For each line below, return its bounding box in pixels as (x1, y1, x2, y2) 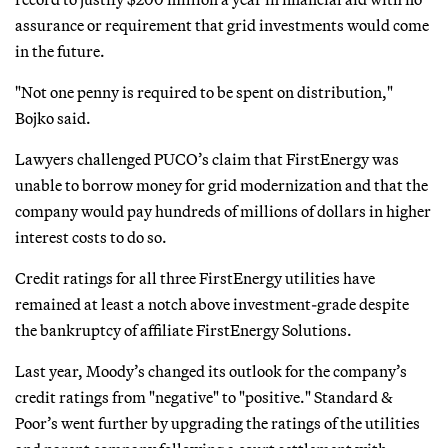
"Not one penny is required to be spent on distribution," (15, 81, 393, 102)
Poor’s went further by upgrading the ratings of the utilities (15, 412, 420, 433)
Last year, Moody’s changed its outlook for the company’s (15, 360, 407, 381)
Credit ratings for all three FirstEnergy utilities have (15, 267, 375, 288)
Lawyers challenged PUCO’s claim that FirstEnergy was (15, 148, 399, 169)
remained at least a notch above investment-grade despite (15, 293, 409, 314)
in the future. (15, 40, 105, 61)
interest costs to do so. (15, 226, 167, 247)
